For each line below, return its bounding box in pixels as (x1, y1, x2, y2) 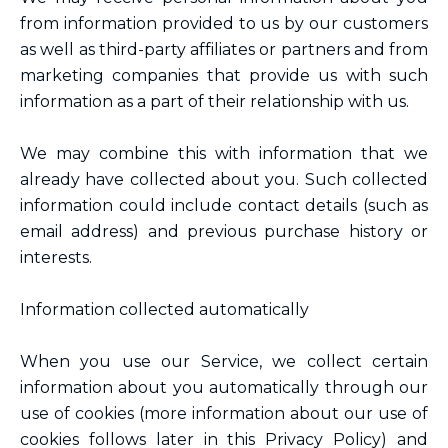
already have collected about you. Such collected (20, 170, 428, 189)
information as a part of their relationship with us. (20, 92, 409, 111)
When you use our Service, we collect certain (20, 352, 428, 371)
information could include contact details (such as (20, 196, 428, 215)
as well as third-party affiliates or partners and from (20, 40, 428, 59)
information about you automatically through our (20, 378, 428, 397)
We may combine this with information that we (20, 144, 428, 163)
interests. (20, 248, 92, 267)
